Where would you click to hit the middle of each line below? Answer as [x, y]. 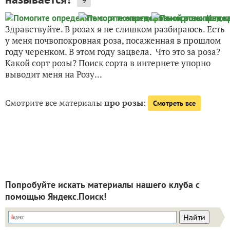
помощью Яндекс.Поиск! [56, 196]
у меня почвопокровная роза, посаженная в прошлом [113, 40]
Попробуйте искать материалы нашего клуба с [102, 184]
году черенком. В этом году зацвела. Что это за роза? [113, 51]
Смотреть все [174, 103]
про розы [124, 102]
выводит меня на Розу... [54, 74]
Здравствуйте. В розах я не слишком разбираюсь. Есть [115, 29]
